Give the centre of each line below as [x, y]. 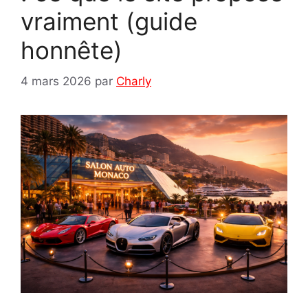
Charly [134, 81]
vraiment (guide [109, 22]
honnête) [71, 51]
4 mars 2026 [56, 81]
